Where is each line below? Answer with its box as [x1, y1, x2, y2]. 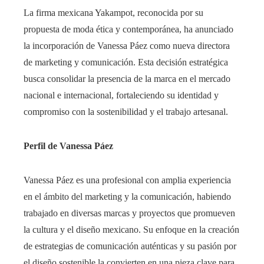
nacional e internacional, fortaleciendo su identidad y [24, 90, 219, 100]
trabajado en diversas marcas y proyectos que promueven [24, 207, 235, 218]
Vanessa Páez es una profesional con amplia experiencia [24, 174, 231, 185]
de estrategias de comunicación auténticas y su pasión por [24, 240, 236, 251]
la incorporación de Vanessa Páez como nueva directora [24, 40, 230, 51]
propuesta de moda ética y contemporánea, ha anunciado [24, 24, 233, 34]
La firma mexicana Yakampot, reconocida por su [24, 7, 203, 18]
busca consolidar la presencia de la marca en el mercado [24, 73, 230, 84]
